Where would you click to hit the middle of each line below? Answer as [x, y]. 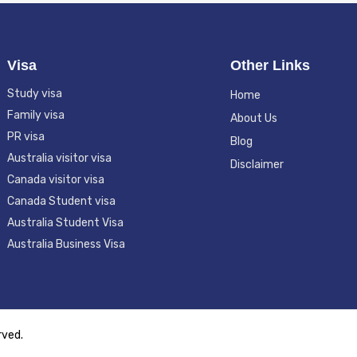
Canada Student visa [61, 202]
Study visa [35, 94]
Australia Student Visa [65, 223]
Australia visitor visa [59, 159]
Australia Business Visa [66, 245]
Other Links [270, 66]
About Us [254, 119]
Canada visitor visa [56, 180]
